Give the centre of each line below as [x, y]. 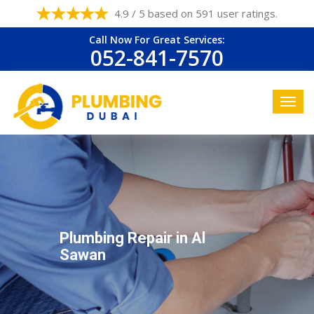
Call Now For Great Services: [157, 40]
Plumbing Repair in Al [132, 238]
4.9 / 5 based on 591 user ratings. [196, 13]
